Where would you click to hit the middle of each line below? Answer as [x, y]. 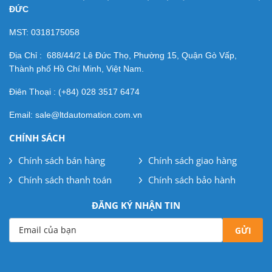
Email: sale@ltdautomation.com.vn [76, 115]
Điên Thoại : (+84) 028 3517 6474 [74, 92]
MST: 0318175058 [44, 32]
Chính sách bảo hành [192, 180]
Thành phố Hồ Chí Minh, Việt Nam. [76, 69]
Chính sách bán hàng [62, 161]
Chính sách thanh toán [65, 180]
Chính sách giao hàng [192, 161]
